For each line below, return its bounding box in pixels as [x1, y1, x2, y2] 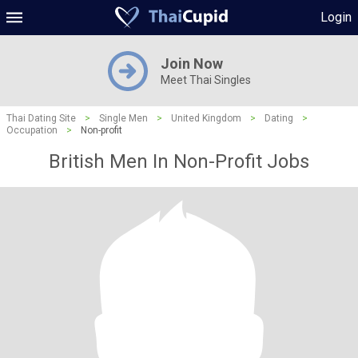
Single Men [99, 113, 148, 124]
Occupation [6, 125, 58, 136]
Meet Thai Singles [160, 74, 251, 86]
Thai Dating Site [6, 113, 76, 124]
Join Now [160, 55, 223, 72]
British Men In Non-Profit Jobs [49, 150, 309, 173]
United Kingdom [171, 113, 241, 124]
